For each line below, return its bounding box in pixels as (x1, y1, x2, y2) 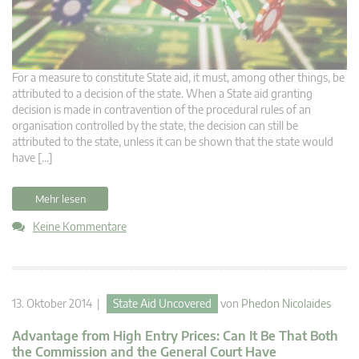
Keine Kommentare (33, 219, 127, 233)
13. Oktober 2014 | (12, 296, 107, 310)
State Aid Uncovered (113, 296, 212, 310)
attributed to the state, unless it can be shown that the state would (12, 134, 333, 148)
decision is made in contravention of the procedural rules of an (12, 102, 311, 116)
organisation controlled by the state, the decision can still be (12, 118, 298, 132)
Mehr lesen (34, 192, 86, 205)
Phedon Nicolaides (241, 296, 331, 310)
